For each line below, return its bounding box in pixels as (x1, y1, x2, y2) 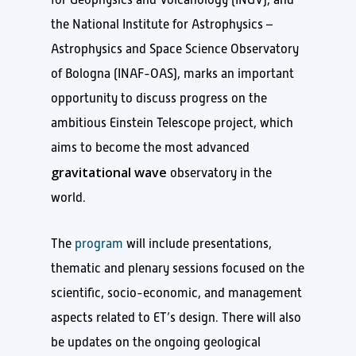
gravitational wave (51, 163, 167, 181)
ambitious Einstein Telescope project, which (51, 115, 293, 130)
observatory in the (167, 165, 272, 180)
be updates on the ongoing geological (51, 335, 261, 350)
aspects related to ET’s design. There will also (51, 310, 301, 325)
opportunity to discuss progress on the (51, 91, 267, 106)
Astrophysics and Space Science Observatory (51, 41, 299, 56)
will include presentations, (123, 236, 272, 251)
